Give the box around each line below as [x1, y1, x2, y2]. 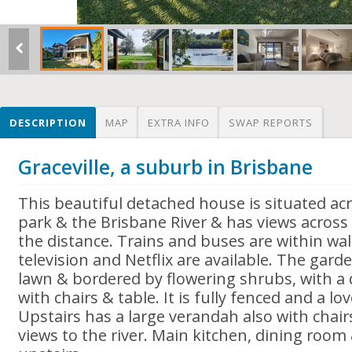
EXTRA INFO [148, 115, 210, 130]
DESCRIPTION [9, 115, 86, 130]
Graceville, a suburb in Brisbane [18, 154, 313, 180]
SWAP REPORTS [229, 115, 313, 130]
